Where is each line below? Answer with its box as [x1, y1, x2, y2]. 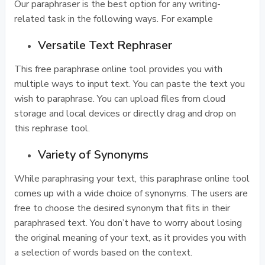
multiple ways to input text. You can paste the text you [14, 77, 245, 91]
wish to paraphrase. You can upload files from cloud [14, 92, 225, 105]
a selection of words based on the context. [14, 246, 192, 259]
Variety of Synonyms [38, 147, 148, 163]
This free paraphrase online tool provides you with [14, 63, 222, 76]
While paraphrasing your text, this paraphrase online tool [14, 172, 250, 185]
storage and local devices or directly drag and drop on [14, 107, 236, 120]
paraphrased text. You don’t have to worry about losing [14, 216, 242, 230]
